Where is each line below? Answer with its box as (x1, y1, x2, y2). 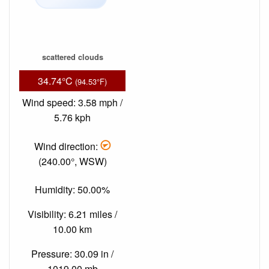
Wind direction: (34, 139, 100, 153)
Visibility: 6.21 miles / (28, 207, 117, 222)
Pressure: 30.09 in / (31, 247, 113, 261)
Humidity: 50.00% (35, 183, 110, 197)
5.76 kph (54, 110, 91, 125)
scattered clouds (41, 51, 103, 62)
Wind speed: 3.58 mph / (22, 95, 122, 110)
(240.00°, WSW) (38, 154, 107, 168)
